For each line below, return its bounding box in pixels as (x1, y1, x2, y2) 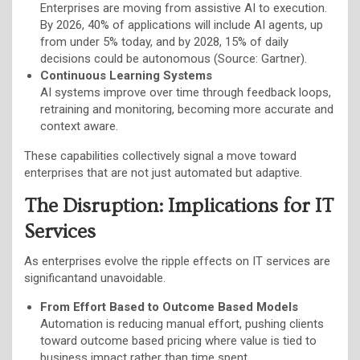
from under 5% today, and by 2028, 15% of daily (40, 34, 288, 49)
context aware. (40, 118, 118, 133)
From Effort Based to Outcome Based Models (40, 299, 298, 314)
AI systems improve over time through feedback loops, (40, 84, 331, 100)
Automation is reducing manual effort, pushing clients (40, 316, 324, 331)
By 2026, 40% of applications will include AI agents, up (40, 17, 323, 32)
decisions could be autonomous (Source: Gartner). (40, 51, 307, 66)
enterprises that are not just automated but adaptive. (24, 165, 302, 180)
